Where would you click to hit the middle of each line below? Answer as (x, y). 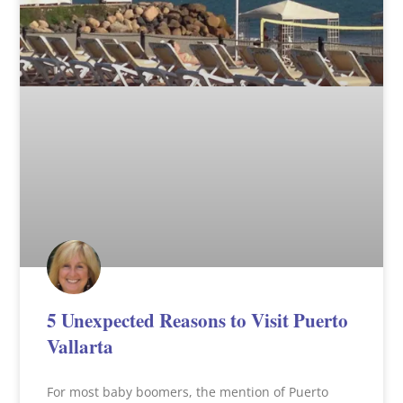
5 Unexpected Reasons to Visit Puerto (198, 321)
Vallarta (81, 347)
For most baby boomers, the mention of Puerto (188, 392)
